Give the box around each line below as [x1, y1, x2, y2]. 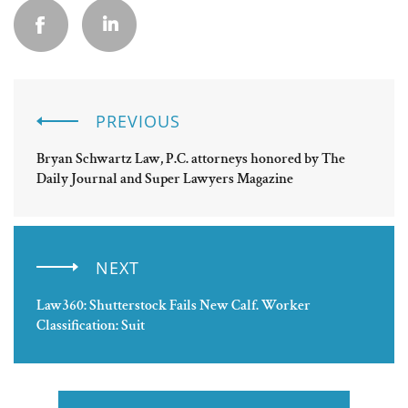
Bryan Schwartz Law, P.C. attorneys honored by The [36, 148, 345, 168]
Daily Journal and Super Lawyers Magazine [36, 168, 293, 189]
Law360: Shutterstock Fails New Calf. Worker [36, 295, 311, 315]
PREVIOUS [96, 109, 180, 132]
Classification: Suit [36, 315, 145, 335]
